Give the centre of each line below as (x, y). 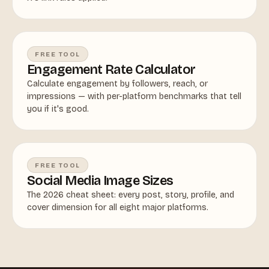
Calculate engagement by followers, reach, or (117, 84)
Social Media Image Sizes (100, 181)
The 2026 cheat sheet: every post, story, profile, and (131, 195)
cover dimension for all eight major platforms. (118, 207)
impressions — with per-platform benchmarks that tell (134, 96)
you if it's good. (58, 109)
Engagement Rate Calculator (111, 70)
